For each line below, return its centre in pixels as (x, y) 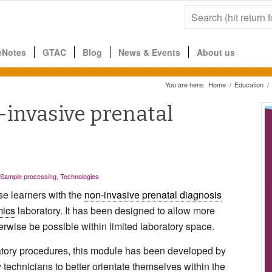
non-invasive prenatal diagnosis (153, 195)
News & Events (149, 52)
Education (249, 84)
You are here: (185, 84)
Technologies (80, 176)
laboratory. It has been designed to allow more (115, 211)
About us (216, 52)
